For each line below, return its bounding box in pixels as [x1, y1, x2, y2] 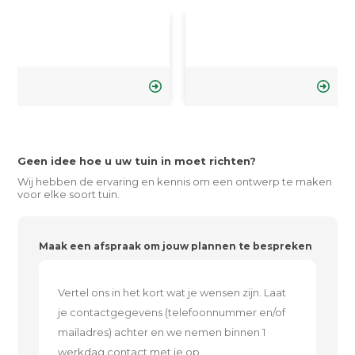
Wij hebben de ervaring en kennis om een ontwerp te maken [17, 175, 333, 188]
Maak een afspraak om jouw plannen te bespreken [39, 240, 313, 252]
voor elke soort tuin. [17, 188, 120, 200]
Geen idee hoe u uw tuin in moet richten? [17, 155, 257, 167]
